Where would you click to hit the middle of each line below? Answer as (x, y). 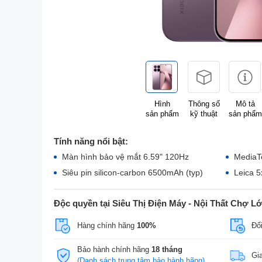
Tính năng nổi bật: (91, 141)
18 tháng (167, 249)
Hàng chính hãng (107, 225)
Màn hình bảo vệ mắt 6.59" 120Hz (125, 157)
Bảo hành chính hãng (114, 249)
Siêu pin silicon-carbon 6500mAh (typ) (132, 173)
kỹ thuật (204, 114)
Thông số (204, 104)
